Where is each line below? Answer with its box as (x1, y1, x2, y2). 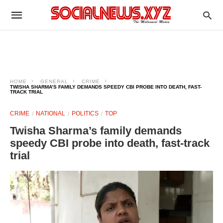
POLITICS (72, 110, 99, 117)
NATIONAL (36, 110, 65, 117)
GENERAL (40, 79, 68, 84)
